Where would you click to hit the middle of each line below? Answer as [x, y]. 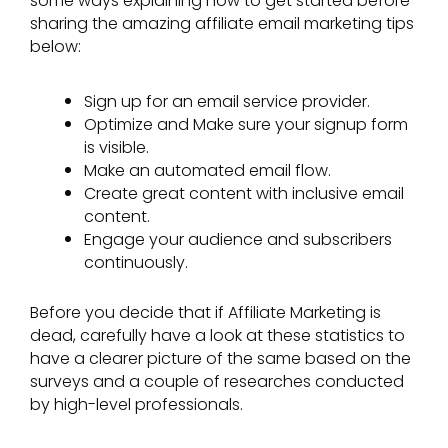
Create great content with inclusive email [244, 193]
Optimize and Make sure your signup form [246, 124]
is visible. [116, 147]
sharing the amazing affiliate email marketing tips [222, 24]
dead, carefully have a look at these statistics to [217, 335]
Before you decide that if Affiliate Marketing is [205, 312]
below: [55, 47]
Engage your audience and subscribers [238, 239]
